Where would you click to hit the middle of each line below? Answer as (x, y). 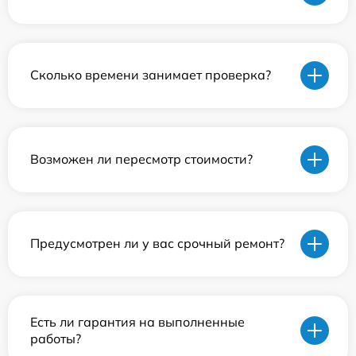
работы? (56, 338)
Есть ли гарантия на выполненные (137, 321)
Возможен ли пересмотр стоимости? (141, 159)
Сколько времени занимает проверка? (151, 75)
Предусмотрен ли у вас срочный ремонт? (157, 244)
